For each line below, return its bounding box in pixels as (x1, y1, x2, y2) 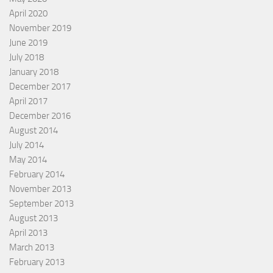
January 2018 (9, 66, 58, 77)
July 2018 (9, 51, 44, 63)
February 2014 (9, 168, 65, 180)
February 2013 (9, 256, 65, 268)
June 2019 (9, 37, 48, 48)
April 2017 (9, 95, 48, 107)
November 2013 (9, 183, 71, 194)
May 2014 (9, 154, 47, 165)
